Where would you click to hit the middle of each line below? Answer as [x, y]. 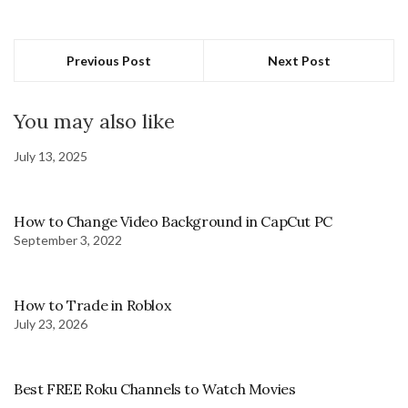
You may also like [94, 121]
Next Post [299, 60]
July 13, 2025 [51, 156]
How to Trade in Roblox [92, 305]
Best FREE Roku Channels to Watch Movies [155, 388]
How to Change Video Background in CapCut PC [173, 221]
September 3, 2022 [68, 240]
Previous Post [109, 60]
